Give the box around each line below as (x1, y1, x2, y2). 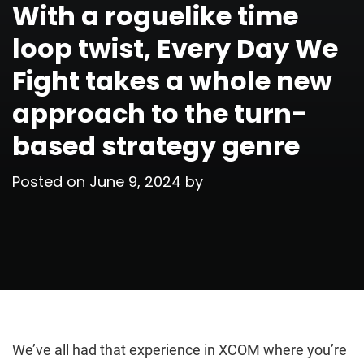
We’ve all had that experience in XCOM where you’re (12, 340, 347, 358)
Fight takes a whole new (12, 62, 332, 99)
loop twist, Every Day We (12, 29, 338, 67)
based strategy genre (12, 127, 300, 164)
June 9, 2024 (89, 171, 181, 192)
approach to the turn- (12, 94, 307, 132)
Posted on (12, 171, 89, 192)
